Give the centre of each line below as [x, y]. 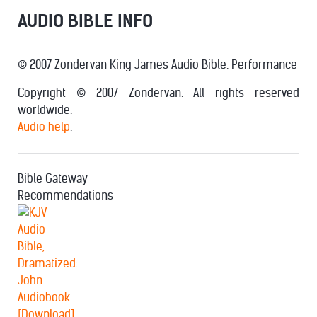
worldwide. [45, 110]
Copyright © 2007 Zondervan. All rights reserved [158, 93]
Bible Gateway [53, 178]
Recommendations [65, 195]
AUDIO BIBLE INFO [85, 21]
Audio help [44, 127]
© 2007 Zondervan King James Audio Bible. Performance [157, 64]
